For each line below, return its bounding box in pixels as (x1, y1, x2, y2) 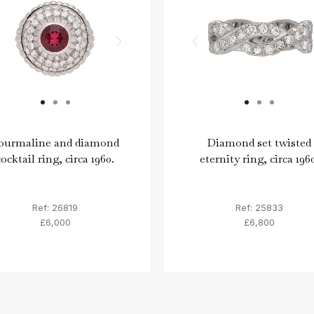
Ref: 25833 (235, 201, 283, 213)
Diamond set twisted (207, 135, 311, 150)
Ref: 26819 (32, 201, 78, 213)
